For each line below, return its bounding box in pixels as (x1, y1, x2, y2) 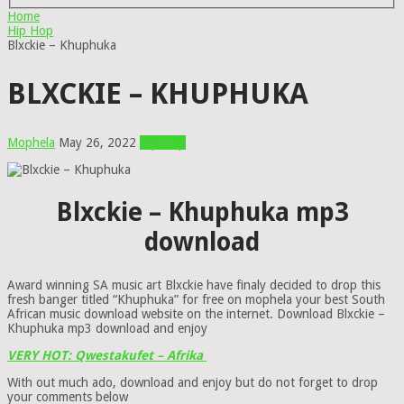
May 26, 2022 (59, 134, 136, 150)
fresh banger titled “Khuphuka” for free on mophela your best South (7, 292, 385, 308)
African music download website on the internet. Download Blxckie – (7, 307, 385, 322)
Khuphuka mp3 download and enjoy (7, 321, 207, 336)
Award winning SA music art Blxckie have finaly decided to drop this (7, 278, 381, 293)
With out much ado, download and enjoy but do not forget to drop (7, 375, 378, 390)
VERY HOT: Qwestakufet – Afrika (7, 348, 207, 363)
